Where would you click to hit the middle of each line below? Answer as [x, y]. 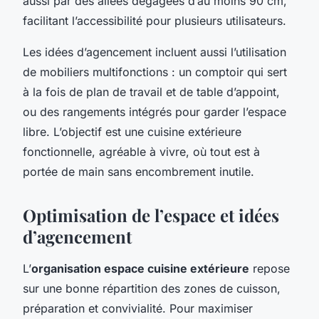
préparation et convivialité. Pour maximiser [138, 308]
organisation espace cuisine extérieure [140, 268]
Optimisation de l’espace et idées [151, 215]
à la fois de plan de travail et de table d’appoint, [151, 91]
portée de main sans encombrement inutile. [138, 171]
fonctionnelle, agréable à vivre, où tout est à [141, 151]
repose [270, 268]
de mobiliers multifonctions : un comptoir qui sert [155, 72]
